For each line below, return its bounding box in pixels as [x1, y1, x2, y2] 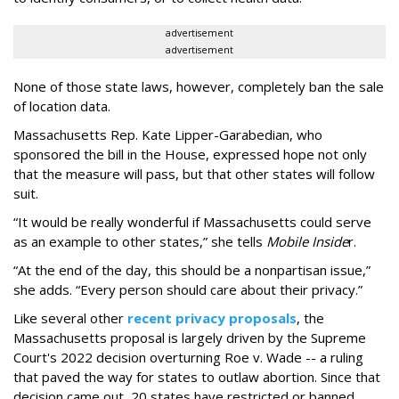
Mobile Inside [266, 232, 348, 251]
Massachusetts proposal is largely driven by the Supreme [13, 329, 366, 347]
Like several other [13, 309, 127, 328]
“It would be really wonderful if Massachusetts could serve [13, 213, 371, 232]
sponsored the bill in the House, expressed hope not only [13, 145, 367, 164]
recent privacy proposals [127, 309, 297, 328]
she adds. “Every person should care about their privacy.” [13, 281, 362, 299]
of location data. [13, 97, 110, 116]
